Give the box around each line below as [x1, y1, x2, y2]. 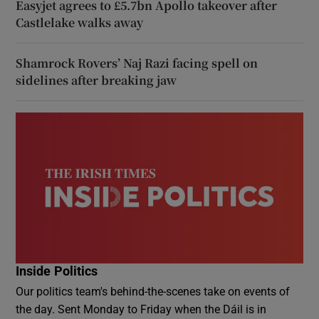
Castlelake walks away [16, 14, 144, 31]
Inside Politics [16, 264, 98, 278]
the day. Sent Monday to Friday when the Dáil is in [16, 303, 267, 315]
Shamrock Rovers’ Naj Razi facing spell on [16, 55, 258, 72]
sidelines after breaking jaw [16, 72, 177, 89]
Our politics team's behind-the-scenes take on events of [16, 285, 291, 297]
